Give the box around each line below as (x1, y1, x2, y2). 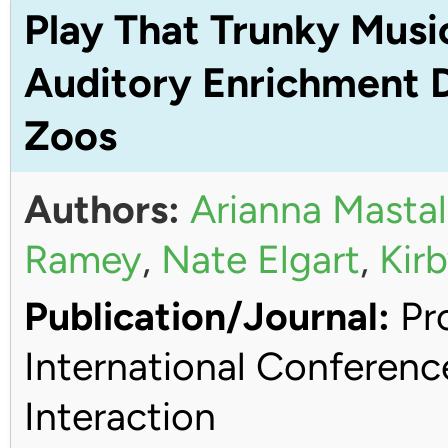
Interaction (23, 393, 216, 440)
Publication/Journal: (23, 293, 390, 340)
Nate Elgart (160, 235, 360, 283)
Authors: (23, 185, 180, 233)
